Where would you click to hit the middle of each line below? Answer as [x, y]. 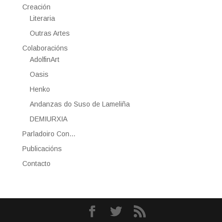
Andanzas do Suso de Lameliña [80, 104]
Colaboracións [45, 48]
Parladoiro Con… [49, 134]
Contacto [36, 164]
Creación [36, 7]
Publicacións [42, 149]
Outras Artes [50, 33]
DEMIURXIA [48, 119]
